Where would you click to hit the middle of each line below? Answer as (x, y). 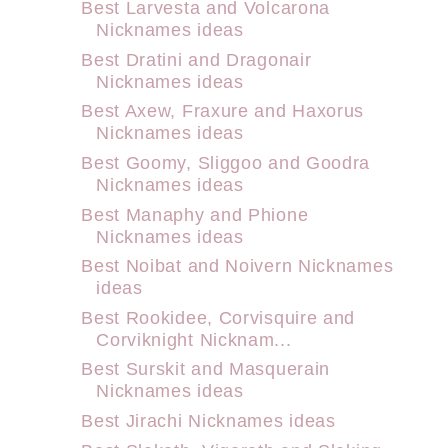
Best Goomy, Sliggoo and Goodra (226, 162)
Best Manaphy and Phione (195, 214)
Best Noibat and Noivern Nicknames (237, 266)
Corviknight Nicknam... (194, 339)
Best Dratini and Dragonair (196, 59)
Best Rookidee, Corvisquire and (218, 317)
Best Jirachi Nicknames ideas (208, 420)
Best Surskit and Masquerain (206, 369)
